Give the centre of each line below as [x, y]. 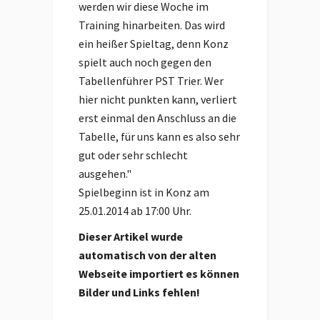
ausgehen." [105, 174]
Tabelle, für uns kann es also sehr [159, 136]
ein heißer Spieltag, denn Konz [154, 44]
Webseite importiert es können [159, 274]
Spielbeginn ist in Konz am [144, 192]
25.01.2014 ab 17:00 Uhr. [135, 211]
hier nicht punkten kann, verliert [158, 99]
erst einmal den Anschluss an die [157, 118]
